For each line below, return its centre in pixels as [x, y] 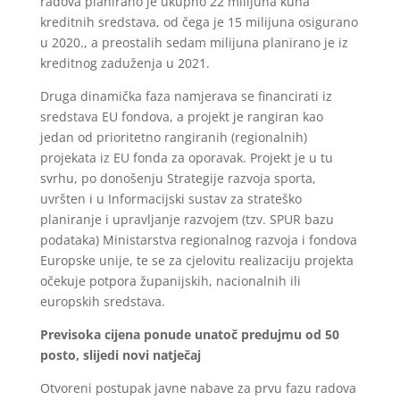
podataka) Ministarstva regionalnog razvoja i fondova [198, 240]
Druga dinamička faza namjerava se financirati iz [186, 96]
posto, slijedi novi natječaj [120, 355]
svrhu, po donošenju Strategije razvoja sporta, [178, 178]
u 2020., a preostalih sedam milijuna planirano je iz [194, 42]
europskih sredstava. [102, 301]
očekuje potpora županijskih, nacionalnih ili [170, 281]
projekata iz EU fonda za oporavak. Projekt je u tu [186, 158]
